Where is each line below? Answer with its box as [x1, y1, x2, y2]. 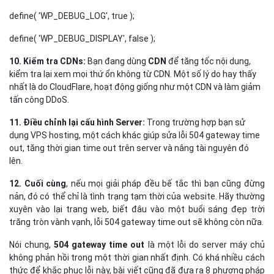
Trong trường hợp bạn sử [147, 117, 245, 127]
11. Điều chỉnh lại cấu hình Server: [9, 117, 147, 127]
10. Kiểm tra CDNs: [9, 56, 87, 66]
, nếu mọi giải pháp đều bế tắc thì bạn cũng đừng [66, 178, 265, 188]
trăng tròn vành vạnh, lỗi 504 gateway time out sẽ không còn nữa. [9, 217, 264, 227]
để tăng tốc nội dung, [166, 56, 251, 66]
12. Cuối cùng [9, 178, 67, 188]
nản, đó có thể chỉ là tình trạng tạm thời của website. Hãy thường [9, 191, 265, 201]
